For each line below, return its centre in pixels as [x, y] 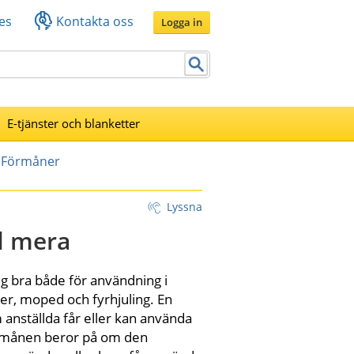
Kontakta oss [95, 21]
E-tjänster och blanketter [73, 123]
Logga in [182, 22]
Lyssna [185, 206]
